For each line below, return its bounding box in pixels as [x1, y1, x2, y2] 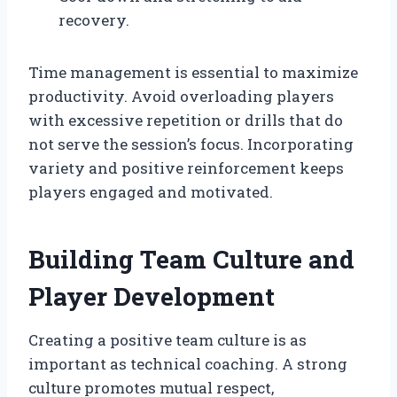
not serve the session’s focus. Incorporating [28, 133, 354, 154]
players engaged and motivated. [28, 181, 273, 202]
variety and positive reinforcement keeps [28, 157, 344, 178]
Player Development [28, 279, 275, 313]
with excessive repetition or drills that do [28, 109, 343, 130]
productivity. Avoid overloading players [28, 85, 334, 106]
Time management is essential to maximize [28, 61, 358, 82]
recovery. [58, 9, 129, 30]
